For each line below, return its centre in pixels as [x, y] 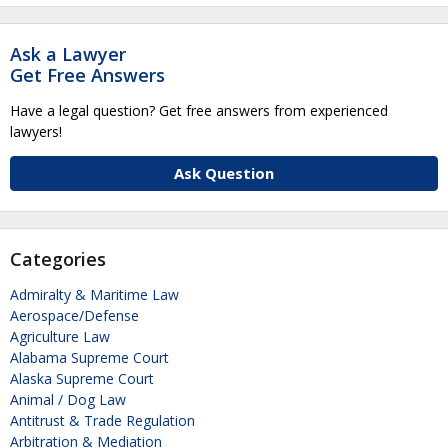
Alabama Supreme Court [89, 357]
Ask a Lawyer [68, 53]
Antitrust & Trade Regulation [102, 420]
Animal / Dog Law [68, 399]
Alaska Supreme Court [82, 378]
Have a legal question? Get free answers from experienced [199, 110]
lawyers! [36, 131]
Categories [58, 258]
